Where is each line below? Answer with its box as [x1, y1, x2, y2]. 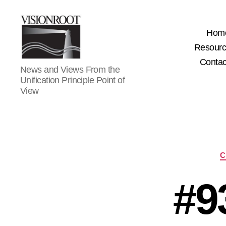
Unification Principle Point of [20, 75, 125, 85]
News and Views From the [20, 64, 120, 75]
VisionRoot [20, 59, 64, 70]
